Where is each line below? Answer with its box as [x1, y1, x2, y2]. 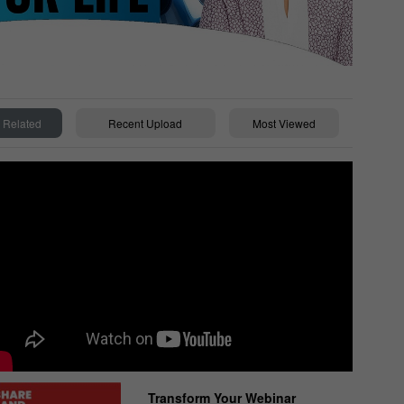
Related [3, 115, 42, 132]
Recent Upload [108, 115, 183, 132]
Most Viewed [252, 115, 317, 132]
